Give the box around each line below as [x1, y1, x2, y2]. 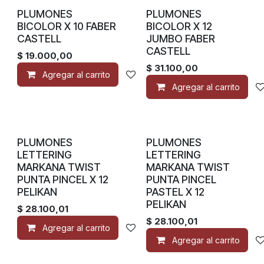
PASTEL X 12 [146, 185, 205, 198]
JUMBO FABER [146, 32, 216, 45]
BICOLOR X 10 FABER [16, 19, 116, 32]
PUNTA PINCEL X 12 [16, 173, 108, 186]
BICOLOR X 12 [146, 19, 213, 32]
